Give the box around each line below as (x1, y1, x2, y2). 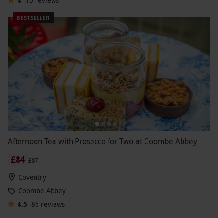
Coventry (18, 172, 46, 182)
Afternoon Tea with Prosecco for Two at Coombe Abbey (8, 135, 197, 146)
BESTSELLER (17, 14, 50, 22)
